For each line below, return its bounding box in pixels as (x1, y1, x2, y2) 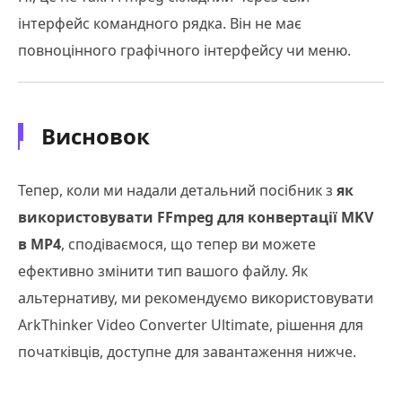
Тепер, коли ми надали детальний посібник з (18, 180, 336, 201)
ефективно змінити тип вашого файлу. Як (18, 261, 308, 282)
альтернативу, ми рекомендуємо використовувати (18, 288, 373, 309)
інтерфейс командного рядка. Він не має (18, 13, 301, 34)
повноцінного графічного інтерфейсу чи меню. (18, 40, 351, 61)
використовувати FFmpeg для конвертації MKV (18, 207, 373, 228)
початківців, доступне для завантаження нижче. (18, 342, 356, 363)
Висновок (41, 121, 150, 152)
